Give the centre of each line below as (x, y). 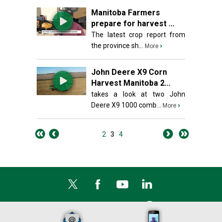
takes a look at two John (138, 94)
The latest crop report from (138, 35)
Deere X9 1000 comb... (126, 105)
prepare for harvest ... (133, 24)
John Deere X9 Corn (129, 72)
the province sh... (117, 46)
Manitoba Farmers (126, 13)
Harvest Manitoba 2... (131, 83)
